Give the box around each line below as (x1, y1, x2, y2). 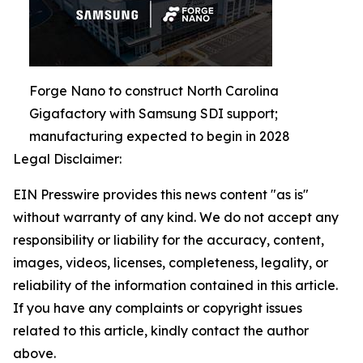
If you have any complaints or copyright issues (13, 299, 302, 316)
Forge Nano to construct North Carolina (29, 82, 279, 99)
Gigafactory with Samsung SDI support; (29, 105, 278, 122)
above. (13, 344, 56, 361)
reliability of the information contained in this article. (13, 276, 338, 293)
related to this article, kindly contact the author (13, 322, 309, 339)
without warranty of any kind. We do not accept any (13, 208, 339, 225)
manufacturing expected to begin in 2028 (29, 127, 290, 144)
